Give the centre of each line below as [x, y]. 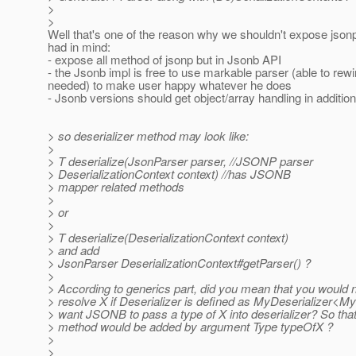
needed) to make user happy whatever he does [170, 85]
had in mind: [79, 47]
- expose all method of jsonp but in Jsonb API [164, 60]
